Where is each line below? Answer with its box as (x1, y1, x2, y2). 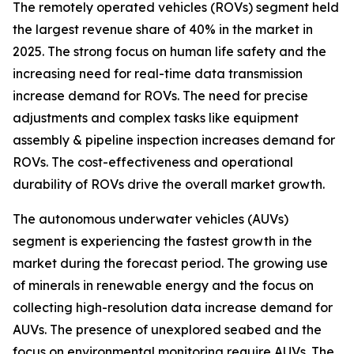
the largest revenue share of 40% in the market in (13, 21, 313, 37)
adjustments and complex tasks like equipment (13, 109, 299, 126)
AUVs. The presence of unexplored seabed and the (13, 321, 322, 337)
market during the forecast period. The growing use (13, 254, 328, 271)
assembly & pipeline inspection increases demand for (13, 131, 335, 148)
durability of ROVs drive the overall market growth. (13, 175, 325, 192)
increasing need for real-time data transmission (13, 65, 303, 81)
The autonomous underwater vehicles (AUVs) (13, 210, 288, 227)
